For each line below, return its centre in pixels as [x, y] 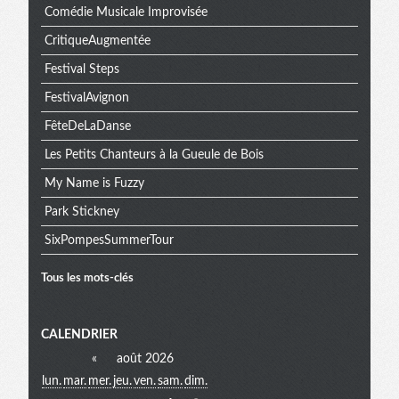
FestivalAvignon [86, 98]
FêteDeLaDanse [87, 126]
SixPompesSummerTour [109, 240]
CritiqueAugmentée [97, 41]
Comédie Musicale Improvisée [126, 12]
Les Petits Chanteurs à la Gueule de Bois [154, 155]
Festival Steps [81, 69]
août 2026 [143, 359]
